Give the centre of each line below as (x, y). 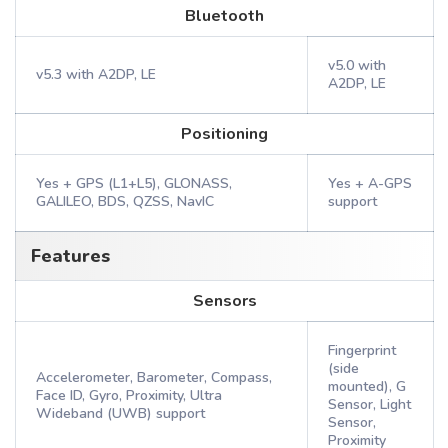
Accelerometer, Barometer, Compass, (154, 377)
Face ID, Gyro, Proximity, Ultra (129, 395)
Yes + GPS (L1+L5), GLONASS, (134, 183)
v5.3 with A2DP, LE (96, 74)
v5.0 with (357, 65)
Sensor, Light (369, 404)
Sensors (224, 301)
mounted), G (367, 386)
